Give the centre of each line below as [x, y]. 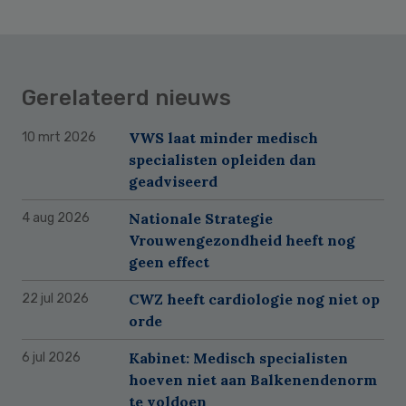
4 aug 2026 [56, 217]
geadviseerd [173, 181]
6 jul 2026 [51, 357]
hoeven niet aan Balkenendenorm [253, 379]
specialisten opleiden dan [222, 159]
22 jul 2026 [55, 298]
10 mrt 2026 [59, 137]
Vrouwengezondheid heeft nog [242, 240]
